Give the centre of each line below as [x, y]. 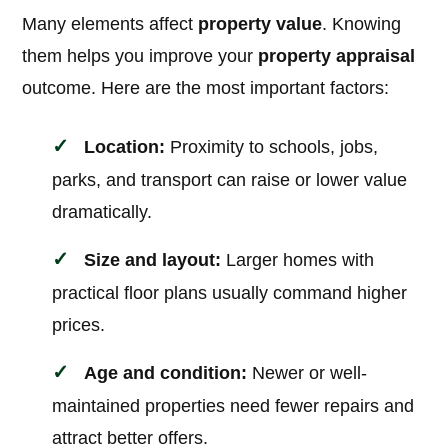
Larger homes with [298, 260]
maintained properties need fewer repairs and [233, 406]
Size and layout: [153, 260]
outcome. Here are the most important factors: [206, 88]
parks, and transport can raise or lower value [230, 180]
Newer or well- [307, 373]
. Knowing [362, 24]
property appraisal [337, 56]
